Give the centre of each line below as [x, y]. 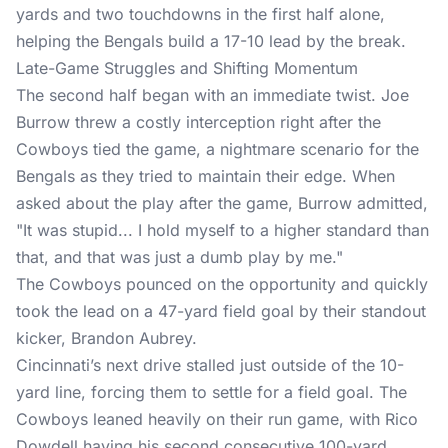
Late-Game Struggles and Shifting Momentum [187, 68]
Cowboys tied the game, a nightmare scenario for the [217, 149]
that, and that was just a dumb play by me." [179, 257]
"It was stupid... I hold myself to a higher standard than [222, 230]
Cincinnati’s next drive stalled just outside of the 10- [210, 365]
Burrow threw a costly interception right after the [198, 122]
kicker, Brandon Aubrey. [106, 338]
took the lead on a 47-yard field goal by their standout [221, 311]
